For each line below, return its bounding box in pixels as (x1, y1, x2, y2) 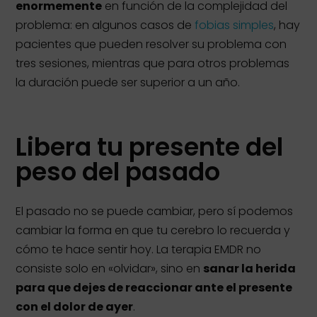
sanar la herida (203, 260, 296, 277)
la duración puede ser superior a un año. (16, 74, 241, 91)
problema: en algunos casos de (16, 17, 195, 33)
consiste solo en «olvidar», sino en (16, 260, 204, 277)
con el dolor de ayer (16, 299, 134, 315)
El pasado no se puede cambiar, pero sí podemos (16, 203, 294, 219)
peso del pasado (16, 154, 221, 189)
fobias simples (195, 17, 275, 33)
